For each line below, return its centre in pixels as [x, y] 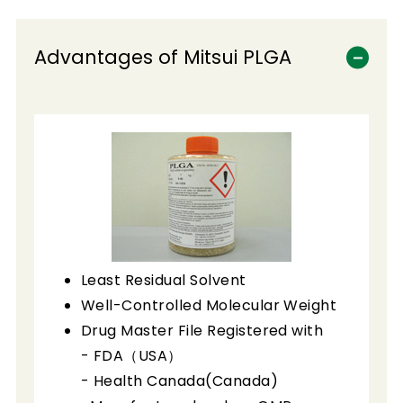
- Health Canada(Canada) [180, 381]
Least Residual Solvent [164, 280]
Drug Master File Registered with [202, 330]
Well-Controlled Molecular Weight [209, 305]
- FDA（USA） [132, 355]
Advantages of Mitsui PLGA [163, 57]
